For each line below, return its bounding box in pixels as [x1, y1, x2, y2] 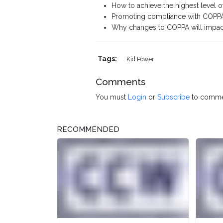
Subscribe [157, 93, 190, 102]
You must [96, 93, 128, 102]
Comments [96, 76, 145, 88]
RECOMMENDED [57, 125, 119, 134]
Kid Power [126, 55, 154, 63]
